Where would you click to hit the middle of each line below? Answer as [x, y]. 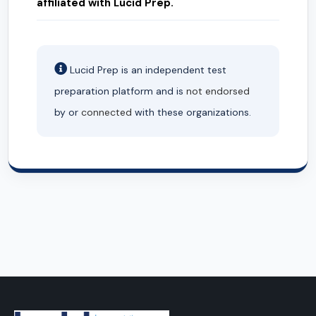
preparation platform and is [120, 91]
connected [107, 113]
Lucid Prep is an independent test [147, 70]
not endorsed [218, 91]
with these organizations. [192, 113]
